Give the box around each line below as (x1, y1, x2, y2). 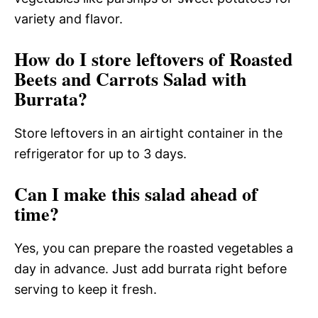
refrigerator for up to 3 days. (14, 146, 187, 161)
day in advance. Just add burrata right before (14, 261, 287, 276)
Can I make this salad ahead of (14, 180, 258, 207)
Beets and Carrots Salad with (14, 65, 246, 92)
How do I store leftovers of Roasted (14, 45, 292, 72)
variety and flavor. (14, 11, 123, 26)
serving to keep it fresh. (14, 281, 157, 297)
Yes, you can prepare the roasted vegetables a (14, 240, 293, 256)
